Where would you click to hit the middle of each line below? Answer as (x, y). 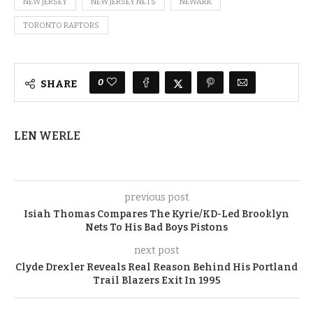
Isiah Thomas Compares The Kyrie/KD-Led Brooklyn (156, 214)
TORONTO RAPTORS (61, 26)
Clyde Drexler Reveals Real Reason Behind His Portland (156, 267)
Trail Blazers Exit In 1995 (156, 281)
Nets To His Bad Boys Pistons (156, 227)
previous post (156, 197)
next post (156, 250)
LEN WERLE (47, 136)
